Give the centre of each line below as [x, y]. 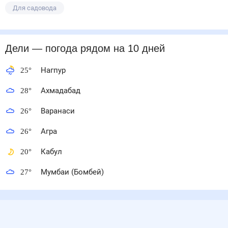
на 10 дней [136, 49]
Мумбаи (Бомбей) [72, 172]
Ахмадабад [61, 91]
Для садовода [35, 8]
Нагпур [53, 70]
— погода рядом [70, 49]
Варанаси [58, 111]
